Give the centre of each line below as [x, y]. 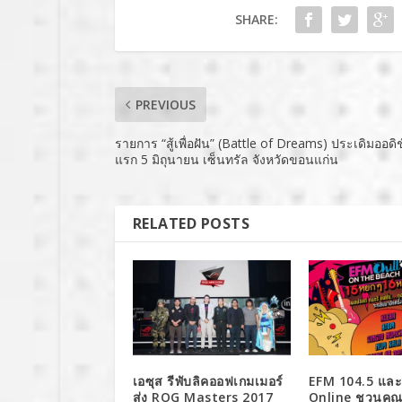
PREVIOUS [165, 105]
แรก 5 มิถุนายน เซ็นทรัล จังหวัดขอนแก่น [226, 159]
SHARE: [256, 19]
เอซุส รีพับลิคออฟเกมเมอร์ [208, 380]
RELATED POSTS [191, 223]
